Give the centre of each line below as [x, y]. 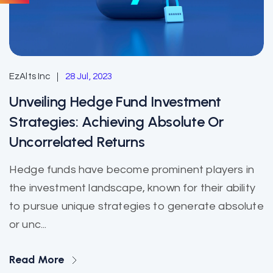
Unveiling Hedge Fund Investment [115, 102]
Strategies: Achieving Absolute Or [117, 122]
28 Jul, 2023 [89, 77]
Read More [38, 260]
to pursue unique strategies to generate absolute [136, 207]
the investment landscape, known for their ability [132, 188]
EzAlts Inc [30, 77]
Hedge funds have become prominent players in [132, 170]
